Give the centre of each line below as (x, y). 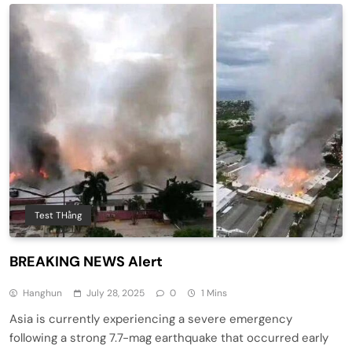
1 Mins (214, 293)
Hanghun (42, 293)
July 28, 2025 (115, 293)
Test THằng (58, 215)
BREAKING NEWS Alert (86, 261)
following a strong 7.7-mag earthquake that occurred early (169, 337)
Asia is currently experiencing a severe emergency (151, 319)
